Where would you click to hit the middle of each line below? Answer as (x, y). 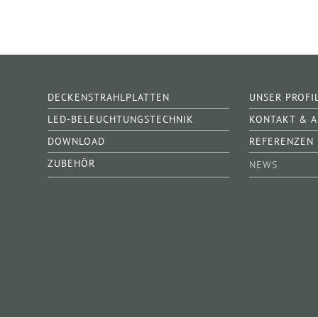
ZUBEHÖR (71, 163)
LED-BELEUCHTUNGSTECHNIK (121, 119)
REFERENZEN (282, 141)
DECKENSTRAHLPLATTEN (109, 97)
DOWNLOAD (76, 141)
